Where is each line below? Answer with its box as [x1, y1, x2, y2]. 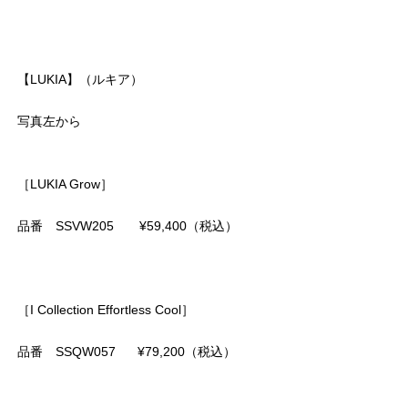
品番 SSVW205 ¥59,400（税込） [17, 219, 238, 234]
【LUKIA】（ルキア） [17, 72, 143, 87]
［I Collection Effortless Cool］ [17, 302, 194, 318]
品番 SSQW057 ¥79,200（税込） [17, 344, 236, 360]
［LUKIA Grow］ [17, 177, 113, 192]
